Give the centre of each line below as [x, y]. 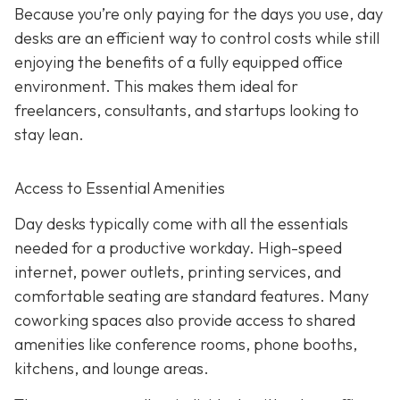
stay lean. [49, 135]
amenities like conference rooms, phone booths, [186, 344]
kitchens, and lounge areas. [112, 368]
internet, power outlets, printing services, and [178, 271]
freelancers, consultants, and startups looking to [187, 111]
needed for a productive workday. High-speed [178, 247]
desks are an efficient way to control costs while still [197, 38]
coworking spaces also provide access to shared [185, 320]
